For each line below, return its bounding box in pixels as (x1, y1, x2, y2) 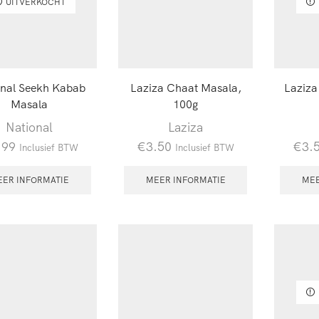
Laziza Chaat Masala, (130, 80, 241, 95)
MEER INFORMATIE (145, 174, 226, 185)
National (6, 119, 53, 135)
